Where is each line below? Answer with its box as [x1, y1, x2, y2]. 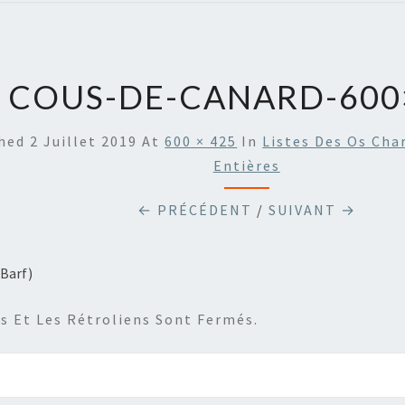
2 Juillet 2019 [30, 132, 138, 150]
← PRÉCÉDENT [137, 201, 252, 219]
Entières [212, 156, 280, 174]
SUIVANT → [268, 201, 356, 219]
